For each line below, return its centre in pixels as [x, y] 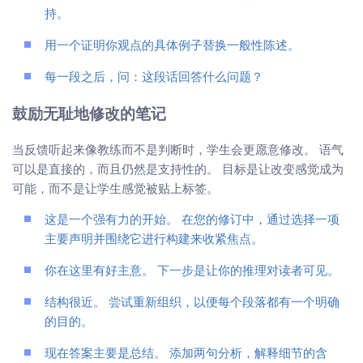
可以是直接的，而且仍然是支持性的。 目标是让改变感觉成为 [178, 169]
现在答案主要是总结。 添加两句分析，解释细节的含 [186, 354]
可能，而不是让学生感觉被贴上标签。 [115, 188]
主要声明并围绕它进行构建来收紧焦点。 [154, 240]
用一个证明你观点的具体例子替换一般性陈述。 [172, 47]
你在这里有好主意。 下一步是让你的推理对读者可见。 [192, 271]
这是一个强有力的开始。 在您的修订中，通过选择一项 [192, 220]
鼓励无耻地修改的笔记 [89, 116]
